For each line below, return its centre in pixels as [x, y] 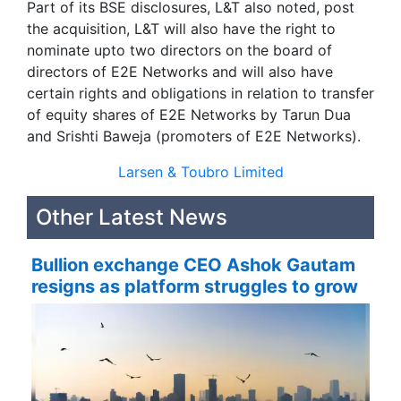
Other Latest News [132, 218]
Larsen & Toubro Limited [200, 171]
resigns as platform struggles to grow [195, 286]
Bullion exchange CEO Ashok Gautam [193, 264]
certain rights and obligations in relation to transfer [200, 93]
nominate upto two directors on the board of [179, 50]
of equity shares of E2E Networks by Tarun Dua [189, 114]
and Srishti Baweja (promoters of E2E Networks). [194, 136]
